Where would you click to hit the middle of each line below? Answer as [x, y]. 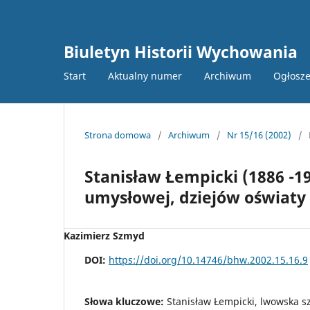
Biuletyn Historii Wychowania [181, 52]
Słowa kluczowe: [126, 301]
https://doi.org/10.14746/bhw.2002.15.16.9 [208, 259]
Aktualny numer [145, 75]
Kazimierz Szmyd [104, 235]
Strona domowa [118, 135]
